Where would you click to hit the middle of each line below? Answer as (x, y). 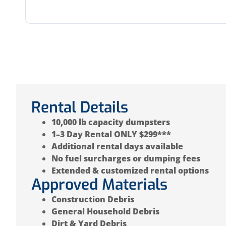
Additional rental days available (117, 146)
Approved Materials (99, 184)
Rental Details (80, 107)
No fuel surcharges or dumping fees (126, 158)
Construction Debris (93, 199)
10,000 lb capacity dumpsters (111, 122)
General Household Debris (105, 211)
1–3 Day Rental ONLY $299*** (111, 134)
